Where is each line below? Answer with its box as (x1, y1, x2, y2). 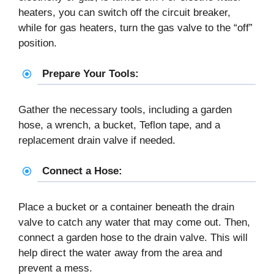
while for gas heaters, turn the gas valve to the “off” (18, 21, 253, 34)
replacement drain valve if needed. (18, 134, 176, 146)
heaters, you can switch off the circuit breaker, (18, 6, 231, 18)
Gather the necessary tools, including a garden (18, 103, 232, 116)
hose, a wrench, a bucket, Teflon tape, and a (18, 119, 220, 131)
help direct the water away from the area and (18, 246, 222, 259)
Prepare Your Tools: (42, 68, 139, 80)
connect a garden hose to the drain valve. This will (18, 231, 248, 243)
